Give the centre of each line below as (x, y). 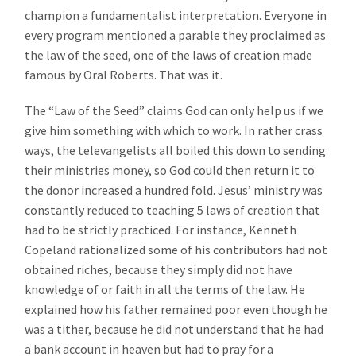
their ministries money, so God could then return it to (170, 170)
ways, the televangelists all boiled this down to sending (176, 150)
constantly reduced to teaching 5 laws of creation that (173, 209)
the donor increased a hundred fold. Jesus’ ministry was (174, 190)
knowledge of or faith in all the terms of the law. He (165, 289)
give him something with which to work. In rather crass (174, 130)
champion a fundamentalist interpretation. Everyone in (176, 15)
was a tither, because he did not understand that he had (174, 329)
